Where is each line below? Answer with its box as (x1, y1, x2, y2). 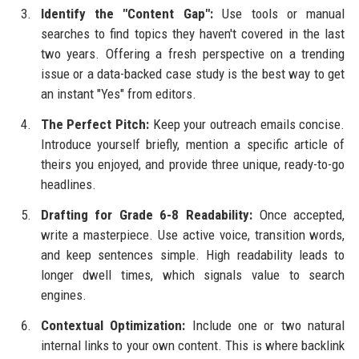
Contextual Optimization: (40, 317, 186, 333)
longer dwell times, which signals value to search (40, 266, 345, 283)
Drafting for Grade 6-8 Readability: (40, 206, 253, 223)
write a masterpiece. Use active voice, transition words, (40, 226, 345, 243)
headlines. (40, 176, 96, 193)
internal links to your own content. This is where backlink (40, 337, 345, 353)
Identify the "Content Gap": (40, 6, 213, 22)
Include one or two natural (185, 317, 345, 333)
